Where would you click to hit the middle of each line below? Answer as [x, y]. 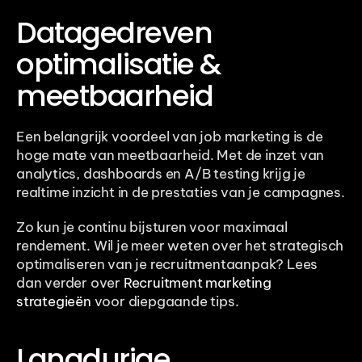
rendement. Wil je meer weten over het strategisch [180, 246]
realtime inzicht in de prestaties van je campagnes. [181, 193]
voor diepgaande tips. [165, 302]
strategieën [54, 302]
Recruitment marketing [197, 283]
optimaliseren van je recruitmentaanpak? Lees [167, 265]
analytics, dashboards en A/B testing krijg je [161, 174]
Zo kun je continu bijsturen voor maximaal [152, 227]
